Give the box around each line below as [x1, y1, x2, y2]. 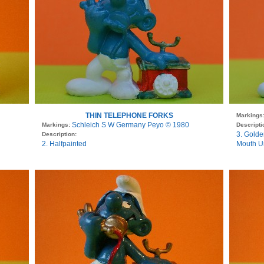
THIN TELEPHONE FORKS [85, 111, 173, 120]
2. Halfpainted [42, 140, 87, 148]
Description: [42, 131, 77, 138]
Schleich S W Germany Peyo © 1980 [72, 121, 189, 130]
